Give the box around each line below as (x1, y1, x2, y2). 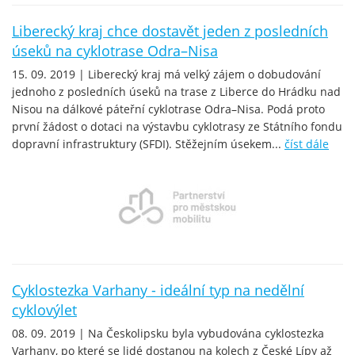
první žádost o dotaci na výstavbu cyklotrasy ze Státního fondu (12, 118, 342, 134)
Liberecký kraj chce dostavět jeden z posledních (12, 21, 328, 40)
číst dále (284, 136, 329, 151)
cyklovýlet (12, 300, 77, 319)
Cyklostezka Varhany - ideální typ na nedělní (12, 280, 304, 300)
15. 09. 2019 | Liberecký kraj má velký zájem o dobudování (12, 66, 321, 82)
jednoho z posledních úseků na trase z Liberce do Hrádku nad (12, 83, 341, 99)
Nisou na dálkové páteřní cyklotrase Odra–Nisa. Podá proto (12, 101, 325, 116)
